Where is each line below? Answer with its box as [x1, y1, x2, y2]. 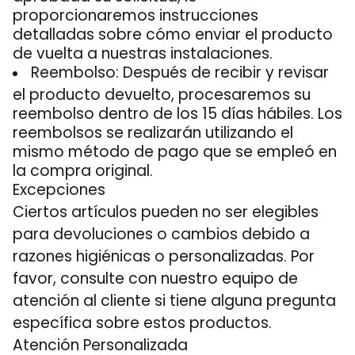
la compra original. [13, 160, 153, 178]
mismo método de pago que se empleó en [13, 141, 337, 159]
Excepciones [13, 179, 105, 200]
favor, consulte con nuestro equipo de [13, 268, 298, 289]
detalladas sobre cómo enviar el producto [13, 24, 333, 42]
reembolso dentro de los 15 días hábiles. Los [13, 103, 342, 121]
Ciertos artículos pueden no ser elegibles [13, 201, 319, 223]
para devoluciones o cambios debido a [13, 223, 310, 245]
